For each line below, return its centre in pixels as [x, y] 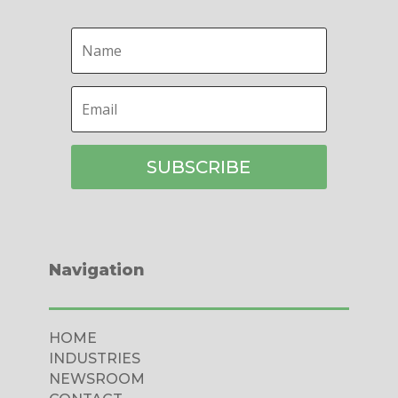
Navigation [96, 270]
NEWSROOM [96, 378]
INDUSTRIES [94, 358]
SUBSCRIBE [199, 167]
